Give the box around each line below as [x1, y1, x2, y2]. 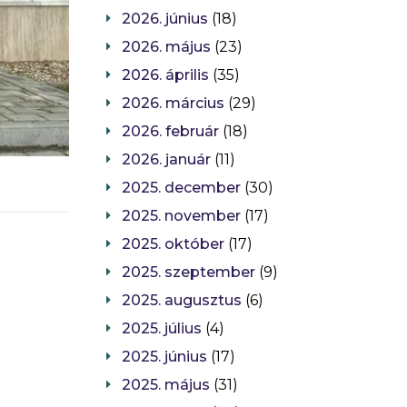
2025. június [122, 348, 207, 366]
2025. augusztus [122, 292, 242, 310]
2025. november [122, 207, 241, 225]
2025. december [122, 179, 241, 197]
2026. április [122, 66, 209, 84]
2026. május [122, 38, 211, 56]
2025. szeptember [122, 263, 255, 282]
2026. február [122, 123, 219, 141]
